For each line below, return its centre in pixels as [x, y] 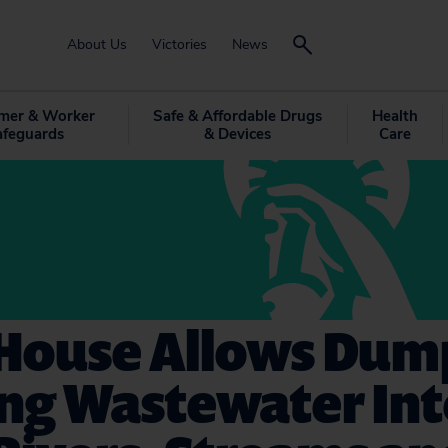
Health [394, 116]
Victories [179, 44]
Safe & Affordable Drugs [237, 116]
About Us [97, 44]
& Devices [237, 134]
